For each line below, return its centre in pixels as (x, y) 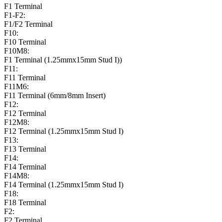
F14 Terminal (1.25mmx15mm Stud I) (64, 185)
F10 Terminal (25, 42)
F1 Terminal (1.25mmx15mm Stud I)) (63, 60)
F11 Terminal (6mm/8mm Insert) (55, 96)
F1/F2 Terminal (28, 24)
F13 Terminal (25, 149)
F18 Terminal (25, 203)
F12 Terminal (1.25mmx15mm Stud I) (64, 131)
